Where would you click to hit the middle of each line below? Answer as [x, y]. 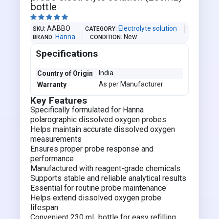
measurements [56, 139]
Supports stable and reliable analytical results [109, 178]
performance [52, 159]
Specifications [67, 54]
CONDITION [106, 37]
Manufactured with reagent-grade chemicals [106, 168]
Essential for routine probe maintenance [99, 188]
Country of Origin [65, 73]
